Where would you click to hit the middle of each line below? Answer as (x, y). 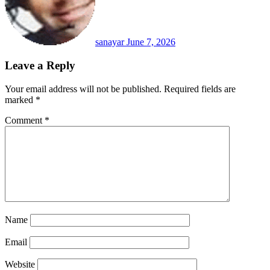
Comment (25, 120)
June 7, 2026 (151, 42)
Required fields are (200, 89)
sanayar (111, 42)
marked (20, 99)
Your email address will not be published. (83, 89)
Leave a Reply (40, 65)
